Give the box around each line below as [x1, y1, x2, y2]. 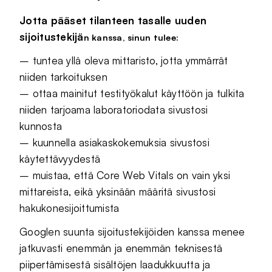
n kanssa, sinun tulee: [83, 32, 179, 43]
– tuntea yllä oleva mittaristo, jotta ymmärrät [19, 54, 228, 67]
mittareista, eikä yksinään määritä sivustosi [19, 185, 216, 199]
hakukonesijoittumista [19, 202, 120, 215]
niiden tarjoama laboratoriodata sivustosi [19, 103, 208, 117]
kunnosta [19, 120, 63, 133]
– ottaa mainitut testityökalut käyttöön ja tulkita [19, 87, 245, 100]
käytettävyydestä [19, 152, 101, 166]
